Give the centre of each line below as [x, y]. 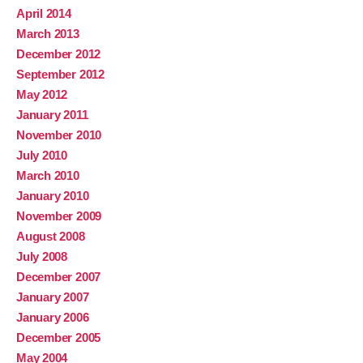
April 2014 [44, 14]
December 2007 [59, 277]
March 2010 [48, 176]
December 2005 [59, 338]
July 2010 [42, 156]
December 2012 [59, 54]
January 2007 [53, 297]
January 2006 [53, 318]
